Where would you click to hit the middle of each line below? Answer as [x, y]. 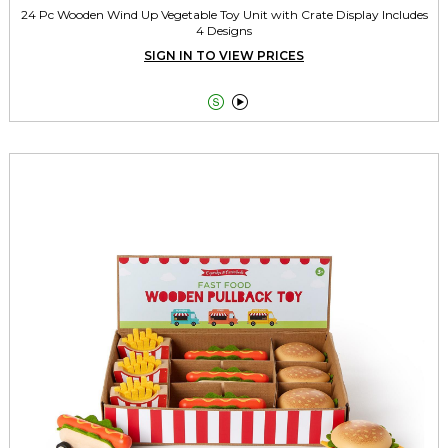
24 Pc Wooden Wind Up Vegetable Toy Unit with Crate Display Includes [224, 14]
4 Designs [224, 30]
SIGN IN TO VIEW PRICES [224, 55]
